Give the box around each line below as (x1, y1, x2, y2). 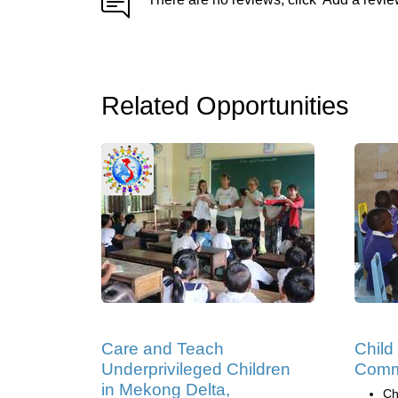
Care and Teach (101, 339, 224, 358)
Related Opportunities (101, 92, 349, 120)
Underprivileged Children (101, 360, 291, 378)
